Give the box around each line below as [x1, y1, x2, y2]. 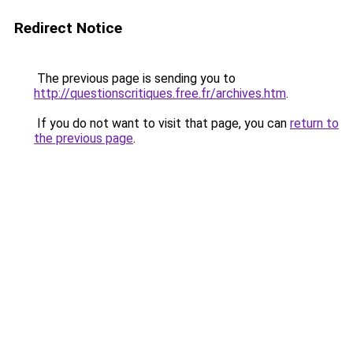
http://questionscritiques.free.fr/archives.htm [34, 86, 286, 101]
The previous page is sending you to [34, 71, 236, 86]
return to [290, 116, 339, 131]
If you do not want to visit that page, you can [34, 116, 290, 131]
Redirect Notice [14, 19, 122, 37]
